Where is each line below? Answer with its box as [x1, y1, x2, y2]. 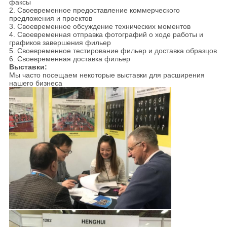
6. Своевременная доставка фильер [9, 55, 130, 63]
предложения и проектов [9, 14, 92, 23]
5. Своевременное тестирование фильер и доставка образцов [9, 47, 217, 55]
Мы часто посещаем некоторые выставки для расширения [9, 71, 205, 80]
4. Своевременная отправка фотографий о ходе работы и [9, 30, 203, 39]
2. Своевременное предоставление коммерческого [9, 6, 180, 15]
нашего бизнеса [9, 79, 62, 88]
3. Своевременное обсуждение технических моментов [9, 22, 191, 31]
